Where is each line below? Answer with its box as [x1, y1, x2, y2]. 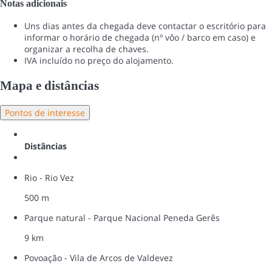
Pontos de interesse [5, 107, 85, 119]
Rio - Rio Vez [24, 172, 74, 184]
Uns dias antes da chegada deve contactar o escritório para [24, 20, 266, 32]
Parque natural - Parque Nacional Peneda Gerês [24, 212, 220, 224]
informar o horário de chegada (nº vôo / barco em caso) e [24, 32, 256, 44]
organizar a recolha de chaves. [24, 43, 149, 55]
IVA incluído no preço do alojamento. [24, 55, 174, 67]
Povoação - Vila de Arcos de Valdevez [24, 252, 173, 264]
